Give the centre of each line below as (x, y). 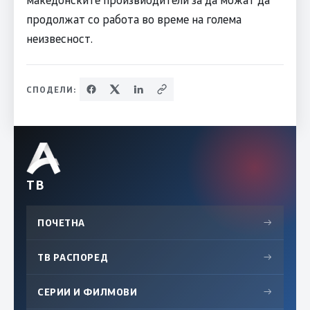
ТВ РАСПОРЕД (73, 257)
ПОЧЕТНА (61, 222)
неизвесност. (59, 38)
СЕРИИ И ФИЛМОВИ (88, 291)
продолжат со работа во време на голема (134, 18)
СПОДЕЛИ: (51, 89)
